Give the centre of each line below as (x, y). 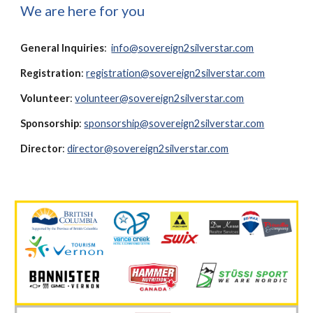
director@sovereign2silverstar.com (148, 148)
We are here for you (83, 10)
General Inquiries (63, 48)
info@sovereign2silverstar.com (183, 48)
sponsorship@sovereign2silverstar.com (174, 123)
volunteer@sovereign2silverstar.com (160, 98)
